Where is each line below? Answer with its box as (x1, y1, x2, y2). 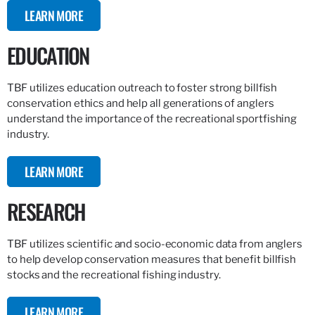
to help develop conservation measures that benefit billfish (7, 252, 297, 266)
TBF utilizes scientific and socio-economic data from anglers (7, 237, 302, 250)
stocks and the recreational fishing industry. (7, 268, 221, 281)
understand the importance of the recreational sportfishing (7, 112, 297, 125)
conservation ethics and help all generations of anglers (7, 96, 274, 110)
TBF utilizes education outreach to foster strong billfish (7, 81, 278, 94)
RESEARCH (7, 195, 86, 227)
